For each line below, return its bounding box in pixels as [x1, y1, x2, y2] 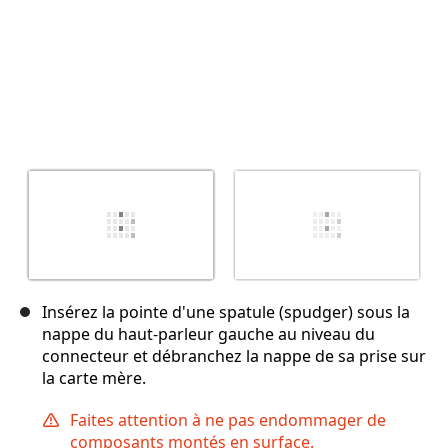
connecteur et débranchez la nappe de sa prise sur [42, 345, 426, 368]
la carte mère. [42, 367, 146, 390]
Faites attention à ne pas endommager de [70, 409, 386, 432]
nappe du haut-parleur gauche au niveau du [42, 323, 375, 346]
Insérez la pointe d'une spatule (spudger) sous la [42, 301, 410, 324]
